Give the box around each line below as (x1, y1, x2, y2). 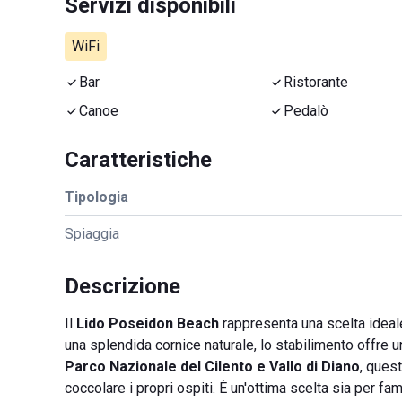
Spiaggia (65, 225, 119, 242)
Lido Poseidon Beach (76, 315, 219, 332)
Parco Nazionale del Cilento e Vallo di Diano (65, 358, 360, 375)
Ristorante (284, 74, 348, 91)
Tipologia (65, 188, 128, 205)
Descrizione (65, 274, 180, 299)
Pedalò (284, 102, 328, 119)
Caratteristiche (65, 147, 212, 172)
